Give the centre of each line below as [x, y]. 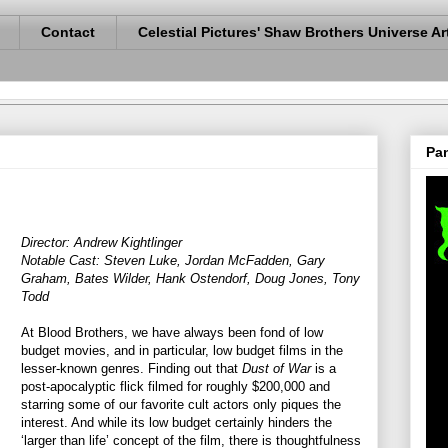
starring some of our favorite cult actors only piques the [181, 404]
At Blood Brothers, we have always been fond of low [172, 332]
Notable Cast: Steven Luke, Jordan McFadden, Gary [173, 260]
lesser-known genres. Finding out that [131, 368]
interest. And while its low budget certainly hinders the [176, 422]
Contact [68, 32]
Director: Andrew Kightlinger [101, 242]
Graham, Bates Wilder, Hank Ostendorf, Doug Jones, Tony [190, 278]
